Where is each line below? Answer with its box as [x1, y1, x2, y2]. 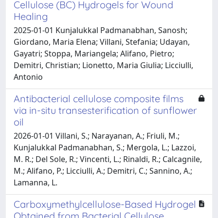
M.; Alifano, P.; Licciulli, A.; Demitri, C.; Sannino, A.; [14, 165, 192, 176]
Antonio [14, 71, 43, 82]
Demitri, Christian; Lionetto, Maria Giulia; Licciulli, [14, 59, 193, 71]
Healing [14, 10, 48, 22]
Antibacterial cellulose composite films [14, 92, 183, 105]
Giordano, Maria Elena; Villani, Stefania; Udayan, [14, 36, 190, 47]
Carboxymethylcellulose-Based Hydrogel [14, 198, 196, 210]
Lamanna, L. [14, 177, 57, 188]
